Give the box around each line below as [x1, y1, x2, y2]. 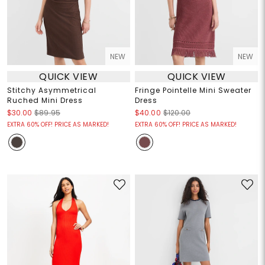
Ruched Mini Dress [7, 95, 83, 106]
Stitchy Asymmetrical [7, 85, 96, 96]
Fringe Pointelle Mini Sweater [135, 85, 251, 96]
